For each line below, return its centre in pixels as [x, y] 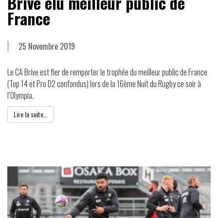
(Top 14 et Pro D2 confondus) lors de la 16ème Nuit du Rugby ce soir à [104, 84]
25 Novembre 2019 [47, 46]
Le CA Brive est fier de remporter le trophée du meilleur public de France [107, 72]
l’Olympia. [21, 96]
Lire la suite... [31, 114]
